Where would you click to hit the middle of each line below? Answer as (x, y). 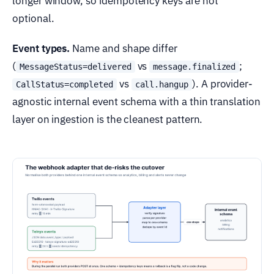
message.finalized (194, 67)
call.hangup (161, 85)
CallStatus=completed (65, 85)
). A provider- (222, 84)
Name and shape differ (124, 49)
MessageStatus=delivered (75, 67)
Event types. (41, 49)
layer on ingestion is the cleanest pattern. (108, 120)
